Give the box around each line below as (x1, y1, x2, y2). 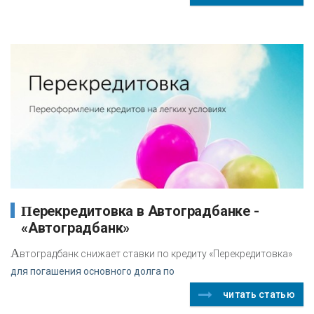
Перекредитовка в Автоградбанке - (21, 203, 32, 219)
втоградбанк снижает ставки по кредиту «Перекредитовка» (20, 247, 292, 259)
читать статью (223, 288, 295, 300)
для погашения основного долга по (11, 265, 175, 277)
